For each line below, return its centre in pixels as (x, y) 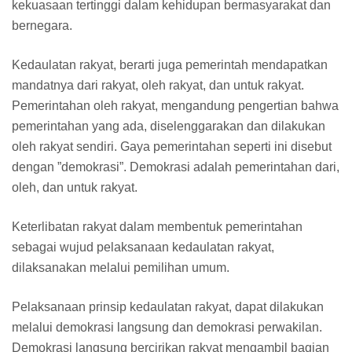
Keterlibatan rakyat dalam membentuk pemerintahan (157, 226)
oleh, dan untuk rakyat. (75, 187)
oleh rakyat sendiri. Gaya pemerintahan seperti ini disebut (172, 146)
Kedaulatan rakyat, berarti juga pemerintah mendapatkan (170, 64)
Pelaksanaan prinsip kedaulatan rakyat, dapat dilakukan (168, 306)
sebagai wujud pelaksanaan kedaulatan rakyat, (143, 247)
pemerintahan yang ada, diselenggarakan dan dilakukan (169, 126)
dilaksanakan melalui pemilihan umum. (121, 267)
